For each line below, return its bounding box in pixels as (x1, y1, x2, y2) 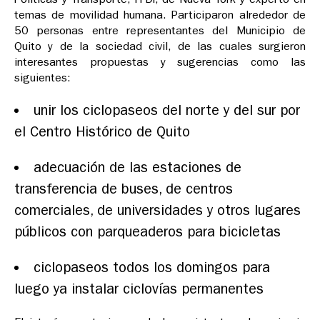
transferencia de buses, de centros (14, 181, 233, 198)
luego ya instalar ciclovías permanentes (14, 281, 264, 298)
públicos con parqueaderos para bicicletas (14, 224, 281, 241)
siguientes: (14, 71, 71, 85)
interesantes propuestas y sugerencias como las (14, 55, 306, 69)
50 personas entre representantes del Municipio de (14, 24, 306, 38)
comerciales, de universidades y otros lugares (14, 202, 301, 219)
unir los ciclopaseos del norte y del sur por (34, 102, 300, 119)
